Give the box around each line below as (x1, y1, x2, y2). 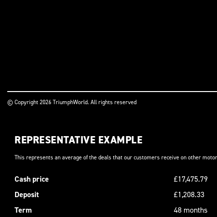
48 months (173, 205, 207, 215)
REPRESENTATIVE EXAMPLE (15, 133, 142, 147)
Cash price (15, 174, 49, 184)
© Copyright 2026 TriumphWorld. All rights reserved (7, 98, 137, 106)
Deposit (15, 189, 39, 200)
